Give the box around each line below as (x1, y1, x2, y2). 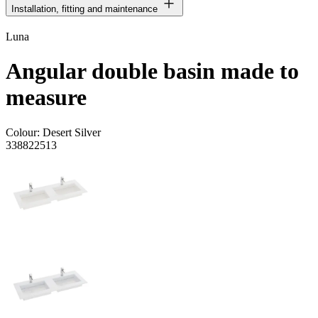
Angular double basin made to (6, 58, 299, 84)
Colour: (6, 126, 43, 138)
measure (6, 84, 87, 111)
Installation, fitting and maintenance (11, 3, 158, 14)
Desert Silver (43, 126, 101, 138)
